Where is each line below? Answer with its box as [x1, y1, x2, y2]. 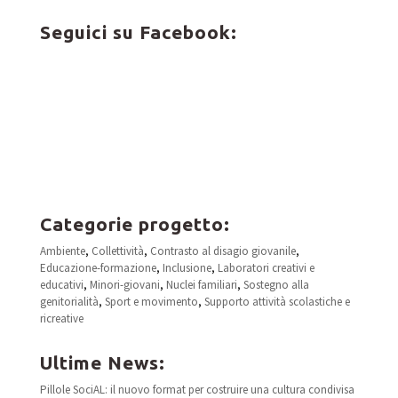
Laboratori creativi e [217, 260, 314, 275]
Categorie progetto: [39, 213, 230, 235]
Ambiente [39, 243, 85, 259]
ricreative [39, 311, 84, 326]
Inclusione [162, 260, 211, 275]
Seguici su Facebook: [39, 21, 237, 43]
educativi [39, 277, 84, 292]
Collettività [91, 243, 144, 259]
